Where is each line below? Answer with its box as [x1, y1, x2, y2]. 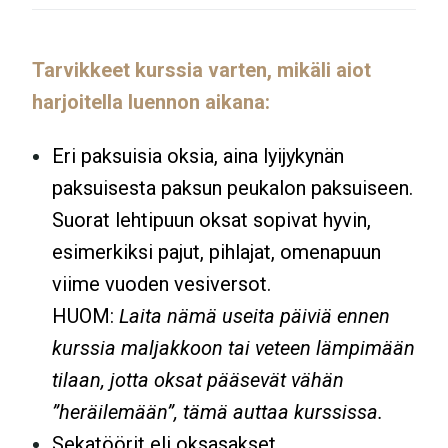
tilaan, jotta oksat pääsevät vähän [52, 367, 344, 392]
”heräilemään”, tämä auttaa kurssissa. [52, 399, 383, 424]
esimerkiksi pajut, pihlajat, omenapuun [52, 239, 381, 264]
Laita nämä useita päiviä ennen [119, 303, 390, 328]
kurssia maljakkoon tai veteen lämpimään [52, 335, 415, 360]
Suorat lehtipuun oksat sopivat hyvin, [52, 207, 371, 232]
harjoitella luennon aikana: [32, 89, 270, 114]
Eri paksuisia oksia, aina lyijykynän [52, 143, 344, 168]
